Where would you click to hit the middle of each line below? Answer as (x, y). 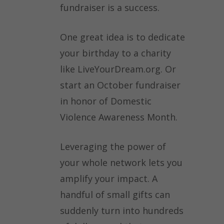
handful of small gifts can (115, 195)
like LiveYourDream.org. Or (118, 69)
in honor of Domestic (106, 101)
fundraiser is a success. (111, 8)
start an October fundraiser (120, 85)
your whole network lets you (121, 163)
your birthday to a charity (115, 53)
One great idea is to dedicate (122, 37)
